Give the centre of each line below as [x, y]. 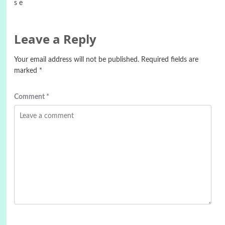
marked [26, 71]
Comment [30, 97]
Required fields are [170, 60]
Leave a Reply [55, 39]
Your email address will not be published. [76, 60]
